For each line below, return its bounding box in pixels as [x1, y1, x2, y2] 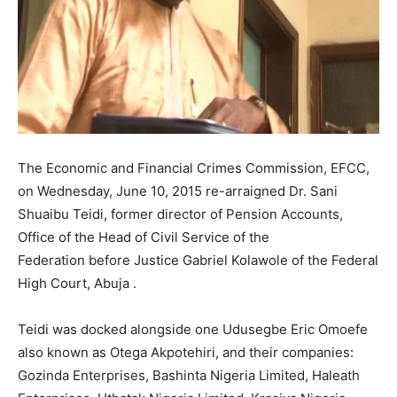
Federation [18, 252, 89, 269]
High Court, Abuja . [18, 275, 136, 292]
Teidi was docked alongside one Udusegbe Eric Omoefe [18, 321, 368, 339]
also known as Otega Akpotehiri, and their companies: [18, 344, 354, 362]
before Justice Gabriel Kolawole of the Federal [89, 252, 378, 269]
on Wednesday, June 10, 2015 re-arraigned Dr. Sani [18, 183, 338, 200]
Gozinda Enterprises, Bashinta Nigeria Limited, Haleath [18, 367, 360, 385]
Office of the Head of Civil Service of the [18, 229, 269, 246]
